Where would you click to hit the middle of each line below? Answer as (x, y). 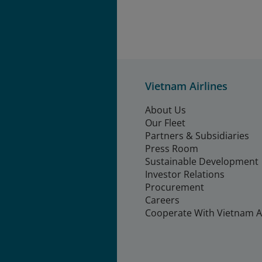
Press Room (172, 148)
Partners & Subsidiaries (197, 135)
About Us (166, 110)
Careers (162, 200)
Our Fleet (165, 123)
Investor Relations (185, 174)
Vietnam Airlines (186, 86)
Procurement (175, 187)
